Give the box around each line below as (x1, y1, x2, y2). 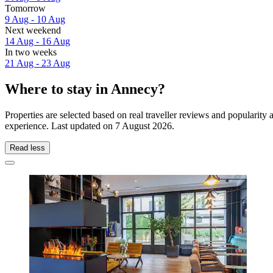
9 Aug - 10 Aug (5, 14, 65, 25)
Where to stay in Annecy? (5, 81, 165, 97)
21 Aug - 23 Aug (5, 58, 70, 69)
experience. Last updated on (5, 121, 115, 132)
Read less (10, 143, 45, 153)
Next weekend (5, 25, 61, 36)
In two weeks (5, 47, 57, 58)
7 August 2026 (115, 121, 172, 132)
